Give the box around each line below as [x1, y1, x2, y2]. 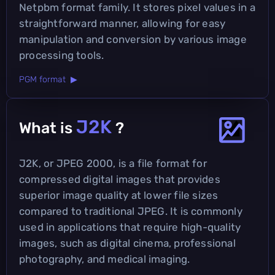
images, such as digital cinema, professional [19, 236, 236, 249]
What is [19, 118, 76, 137]
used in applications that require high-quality [19, 220, 241, 233]
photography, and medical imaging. [19, 252, 190, 265]
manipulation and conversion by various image [19, 33, 247, 45]
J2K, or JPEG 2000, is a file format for [19, 157, 207, 169]
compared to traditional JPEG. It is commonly [19, 204, 242, 217]
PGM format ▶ [19, 74, 77, 85]
